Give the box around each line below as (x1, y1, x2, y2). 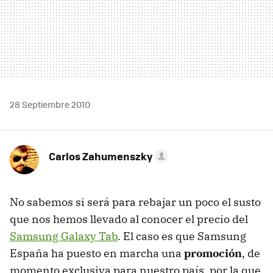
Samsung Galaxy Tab (10, 229, 118, 243)
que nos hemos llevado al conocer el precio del (10, 211, 248, 226)
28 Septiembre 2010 (10, 97, 90, 110)
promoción (184, 246, 242, 260)
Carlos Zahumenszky (49, 148, 152, 163)
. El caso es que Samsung (118, 229, 246, 243)
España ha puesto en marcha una (10, 246, 184, 260)
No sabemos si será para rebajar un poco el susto (10, 194, 261, 209)
